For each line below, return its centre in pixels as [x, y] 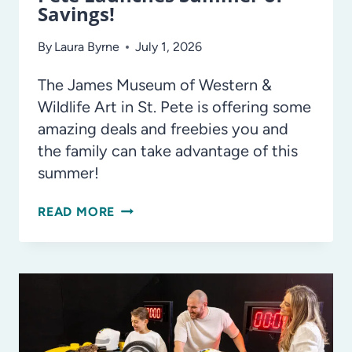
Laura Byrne [87, 47]
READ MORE [77, 212]
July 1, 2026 [169, 47]
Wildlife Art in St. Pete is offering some [174, 107]
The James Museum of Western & [155, 85]
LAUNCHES [150, 342]
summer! [68, 173]
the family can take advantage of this [168, 151]
